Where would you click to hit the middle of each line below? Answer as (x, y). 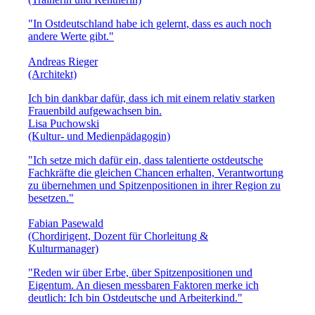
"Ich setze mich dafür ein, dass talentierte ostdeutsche (146, 160)
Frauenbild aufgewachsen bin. (95, 110)
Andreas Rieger (63, 61)
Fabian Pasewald (66, 223)
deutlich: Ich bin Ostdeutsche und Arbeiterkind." (135, 297)
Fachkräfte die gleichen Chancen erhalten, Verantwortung (156, 172)
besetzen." (51, 198)
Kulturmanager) (63, 248)
